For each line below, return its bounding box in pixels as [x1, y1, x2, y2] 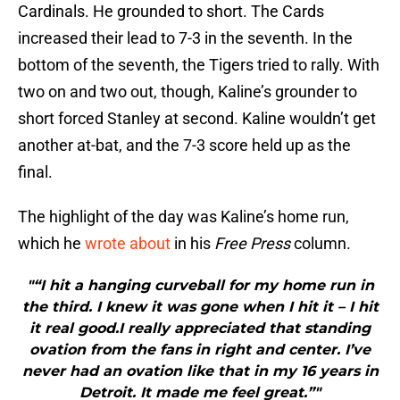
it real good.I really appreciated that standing [29, 320, 371, 337]
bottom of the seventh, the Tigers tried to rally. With [18, 55, 379, 75]
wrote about [85, 234, 171, 254]
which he [18, 234, 85, 254]
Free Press [214, 234, 290, 254]
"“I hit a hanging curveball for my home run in [26, 277, 374, 295]
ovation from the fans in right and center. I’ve [29, 341, 371, 359]
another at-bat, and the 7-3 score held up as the [18, 136, 351, 155]
